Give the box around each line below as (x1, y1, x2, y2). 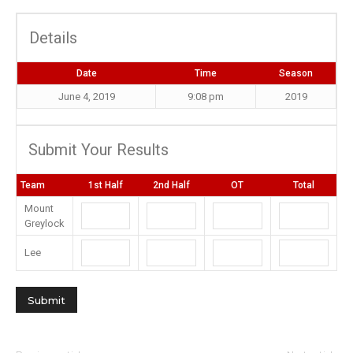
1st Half (87, 180, 123, 191)
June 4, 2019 (58, 91, 115, 102)
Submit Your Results (28, 140, 169, 159)
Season (278, 68, 313, 79)
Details (29, 28, 77, 47)
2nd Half (152, 180, 190, 191)
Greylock (24, 217, 65, 229)
